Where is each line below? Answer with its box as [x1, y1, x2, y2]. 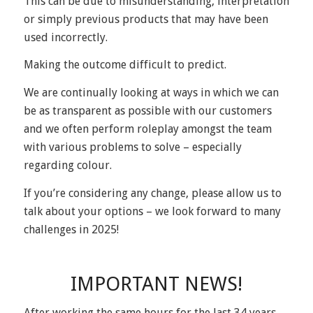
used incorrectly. [23, 30, 108, 44]
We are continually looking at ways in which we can [23, 86, 279, 100]
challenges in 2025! [23, 222, 119, 236]
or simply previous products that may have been [23, 12, 268, 26]
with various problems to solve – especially [23, 140, 242, 154]
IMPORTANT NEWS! [70, 272, 242, 296]
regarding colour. [23, 159, 112, 173]
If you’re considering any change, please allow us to [23, 186, 282, 200]
